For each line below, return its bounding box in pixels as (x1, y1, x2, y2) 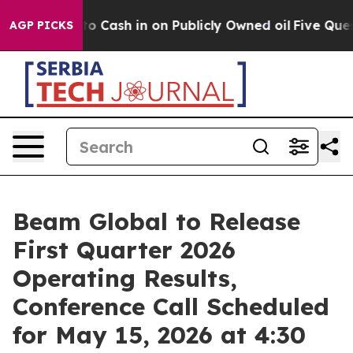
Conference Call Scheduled (13, 292, 329, 321)
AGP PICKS (9, 18, 73, 32)
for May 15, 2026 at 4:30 (13, 320, 306, 350)
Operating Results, (13, 263, 237, 293)
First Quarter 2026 (13, 235, 236, 265)
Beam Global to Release (13, 206, 300, 236)
